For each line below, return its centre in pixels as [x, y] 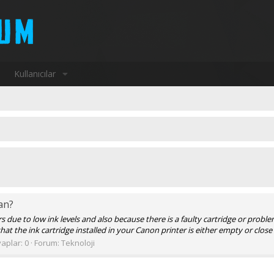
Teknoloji [78, 243]
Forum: [48, 243]
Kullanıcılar [35, 74]
